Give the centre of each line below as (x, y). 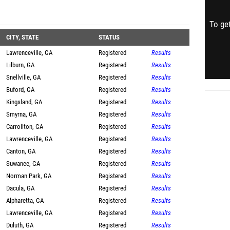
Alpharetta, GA (25, 200)
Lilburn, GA (20, 65)
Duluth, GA (20, 225)
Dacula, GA (20, 188)
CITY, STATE (22, 37)
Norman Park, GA (29, 176)
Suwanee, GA (23, 164)
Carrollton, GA (25, 127)
